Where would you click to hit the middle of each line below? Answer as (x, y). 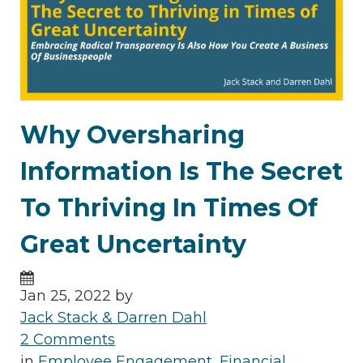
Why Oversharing (132, 135)
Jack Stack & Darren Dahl (113, 318)
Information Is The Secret (181, 172)
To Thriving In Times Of (169, 208)
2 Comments (68, 340)
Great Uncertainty (133, 245)
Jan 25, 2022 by (77, 296)
